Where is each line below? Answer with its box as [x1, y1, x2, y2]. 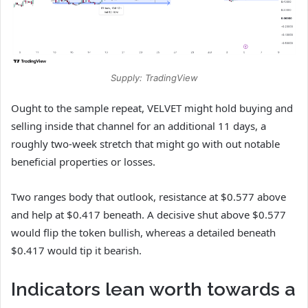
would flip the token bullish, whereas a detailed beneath [11, 225, 276, 239]
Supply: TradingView [110, 71, 198, 83]
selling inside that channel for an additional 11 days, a [11, 118, 266, 133]
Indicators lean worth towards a [11, 278, 296, 300]
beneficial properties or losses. [11, 154, 155, 168]
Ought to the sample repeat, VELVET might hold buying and [11, 100, 293, 115]
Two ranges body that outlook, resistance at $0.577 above [11, 189, 286, 203]
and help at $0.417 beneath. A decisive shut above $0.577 [11, 207, 286, 221]
